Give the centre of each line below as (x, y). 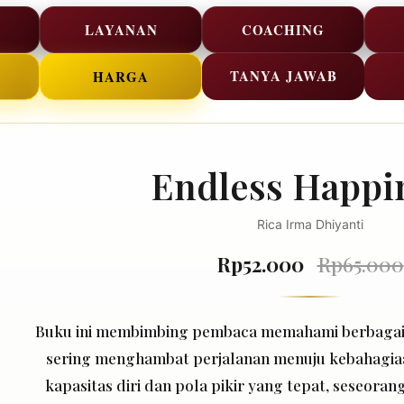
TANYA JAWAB (283, 75)
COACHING (283, 29)
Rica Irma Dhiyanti (310, 224)
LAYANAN (121, 29)
